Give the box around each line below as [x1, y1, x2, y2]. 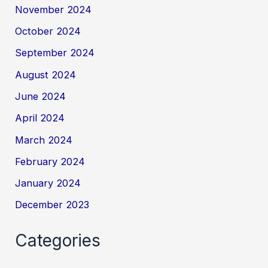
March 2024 [15, 133, 73, 146]
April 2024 [15, 112, 65, 124]
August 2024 [15, 68, 77, 81]
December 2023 [15, 199, 90, 211]
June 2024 [15, 90, 66, 102]
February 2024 [15, 155, 86, 167]
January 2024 [15, 177, 81, 190]
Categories [15, 230, 101, 251]
